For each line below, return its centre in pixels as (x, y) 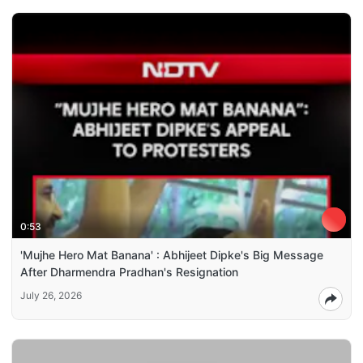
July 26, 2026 (51, 296)
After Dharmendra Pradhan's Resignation (129, 272)
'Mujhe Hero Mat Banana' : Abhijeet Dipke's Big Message (172, 255)
